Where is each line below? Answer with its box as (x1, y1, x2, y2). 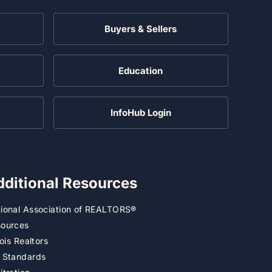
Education (118, 64, 163, 76)
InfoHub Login (110, 106, 171, 118)
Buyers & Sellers (104, 22, 177, 35)
